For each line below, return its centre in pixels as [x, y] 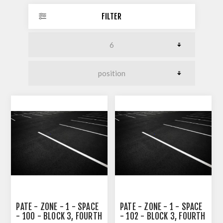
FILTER [111, 16]
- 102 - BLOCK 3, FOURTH [163, 217]
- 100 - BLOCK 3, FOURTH [59, 217]
